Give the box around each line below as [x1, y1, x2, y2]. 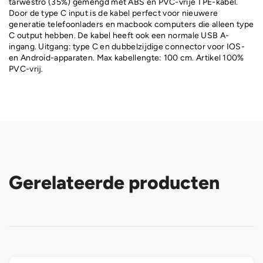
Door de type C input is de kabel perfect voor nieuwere [9, 8, 218, 18]
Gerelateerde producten [9, 171, 220, 194]
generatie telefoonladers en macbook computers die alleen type [9, 19, 254, 29]
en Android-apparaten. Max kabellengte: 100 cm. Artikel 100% [9, 52, 244, 63]
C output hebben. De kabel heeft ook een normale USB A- [9, 30, 230, 41]
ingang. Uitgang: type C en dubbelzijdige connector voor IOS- [9, 41, 245, 52]
